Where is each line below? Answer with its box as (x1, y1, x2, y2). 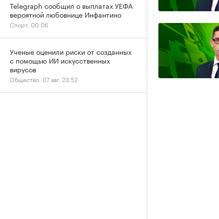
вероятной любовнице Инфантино (10, 9, 121, 20)
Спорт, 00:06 (10, 20, 48, 29)
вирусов (10, 64, 36, 74)
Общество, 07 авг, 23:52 (10, 74, 78, 84)
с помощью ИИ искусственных (10, 55, 110, 66)
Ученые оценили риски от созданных (10, 46, 131, 57)
